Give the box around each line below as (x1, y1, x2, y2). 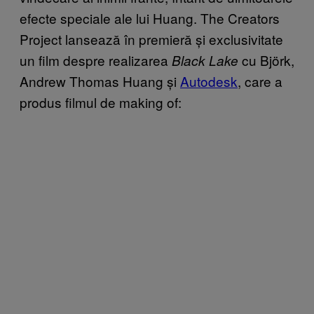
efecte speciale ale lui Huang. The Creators (20, 8, 280, 27)
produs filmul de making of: (20, 92, 182, 111)
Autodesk (180, 71, 238, 90)
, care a (238, 71, 282, 90)
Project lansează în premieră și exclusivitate (20, 29, 283, 48)
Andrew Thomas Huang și (20, 71, 180, 90)
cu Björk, (238, 50, 294, 69)
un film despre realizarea (20, 50, 172, 69)
